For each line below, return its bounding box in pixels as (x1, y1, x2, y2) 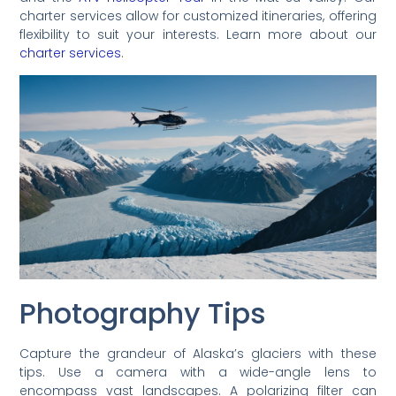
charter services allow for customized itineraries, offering (19, 6, 377, 25)
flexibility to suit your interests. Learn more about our (19, 25, 377, 43)
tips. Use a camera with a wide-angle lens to (19, 363, 377, 382)
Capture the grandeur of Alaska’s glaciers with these (19, 345, 377, 363)
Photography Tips (19, 293, 267, 334)
